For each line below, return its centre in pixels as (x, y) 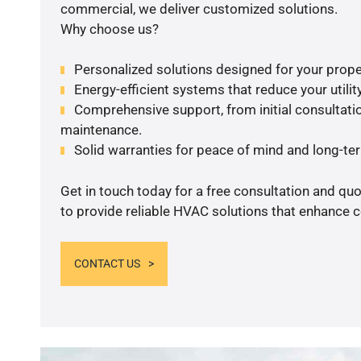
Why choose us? (109, 29)
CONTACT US (107, 264)
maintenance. (101, 130)
